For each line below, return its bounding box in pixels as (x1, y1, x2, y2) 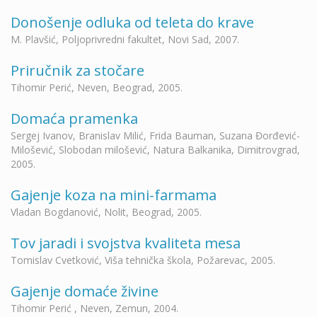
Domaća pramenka (11, 109, 138, 128)
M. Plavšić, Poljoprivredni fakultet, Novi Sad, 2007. (11, 33, 239, 46)
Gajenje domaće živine (11, 282, 158, 301)
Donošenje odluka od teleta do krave (11, 13, 254, 32)
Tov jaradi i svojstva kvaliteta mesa (11, 234, 241, 253)
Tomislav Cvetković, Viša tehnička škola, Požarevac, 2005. (11, 253, 275, 267)
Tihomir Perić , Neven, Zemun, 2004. (11, 301, 178, 315)
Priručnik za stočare (11, 61, 144, 80)
